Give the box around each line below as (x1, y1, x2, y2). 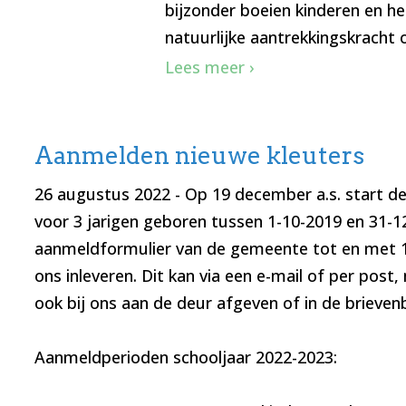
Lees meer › (164, 56, 255, 79)
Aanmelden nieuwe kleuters (34, 141, 364, 170)
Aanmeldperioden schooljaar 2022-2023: (34, 346, 337, 369)
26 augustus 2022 (34, 183, 170, 206)
